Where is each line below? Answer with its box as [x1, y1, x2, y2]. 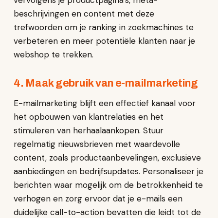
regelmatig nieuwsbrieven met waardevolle [14, 139, 180, 149]
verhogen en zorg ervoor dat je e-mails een [14, 193, 182, 204]
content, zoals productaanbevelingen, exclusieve [14, 152, 201, 163]
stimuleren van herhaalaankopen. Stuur [14, 125, 163, 136]
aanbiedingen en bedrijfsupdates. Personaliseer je [14, 166, 203, 177]
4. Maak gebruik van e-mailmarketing [14, 77, 198, 89]
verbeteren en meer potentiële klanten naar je [14, 36, 195, 46]
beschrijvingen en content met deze [14, 8, 154, 19]
